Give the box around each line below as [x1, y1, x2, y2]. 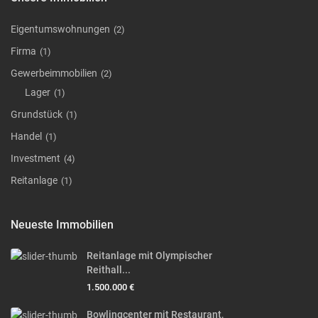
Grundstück [11, 109, 63, 121]
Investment [11, 153, 61, 165]
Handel [11, 131, 43, 143]
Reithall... [87, 264, 131, 276]
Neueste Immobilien [11, 218, 114, 232]
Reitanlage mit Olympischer [87, 250, 213, 262]
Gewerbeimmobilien [11, 67, 98, 79]
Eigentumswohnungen [11, 23, 111, 35]
